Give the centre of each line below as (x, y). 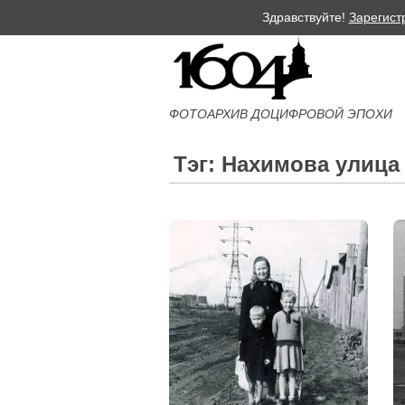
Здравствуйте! (305, 17)
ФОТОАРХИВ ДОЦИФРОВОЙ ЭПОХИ (281, 114)
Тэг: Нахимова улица (287, 164)
